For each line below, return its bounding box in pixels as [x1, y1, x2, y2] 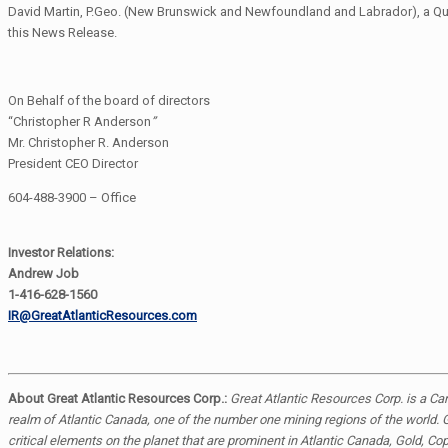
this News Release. [8, 24, 117, 40]
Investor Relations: [8, 244, 114, 260]
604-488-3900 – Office [8, 189, 136, 205]
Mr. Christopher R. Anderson [8, 134, 169, 150]
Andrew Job [8, 265, 79, 281]
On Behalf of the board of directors [8, 92, 210, 108]
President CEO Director [8, 155, 138, 171]
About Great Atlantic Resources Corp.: [8, 390, 230, 406]
